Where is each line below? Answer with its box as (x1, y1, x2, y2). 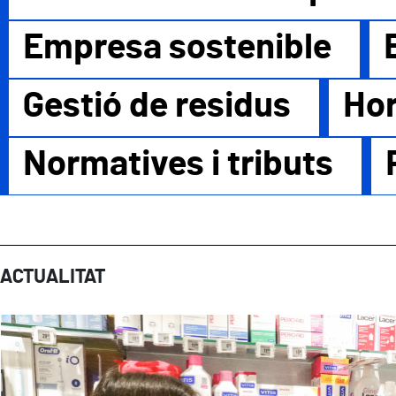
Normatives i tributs (23, 147, 333, 183)
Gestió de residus (23, 88, 291, 125)
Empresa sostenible (23, 30, 331, 66)
